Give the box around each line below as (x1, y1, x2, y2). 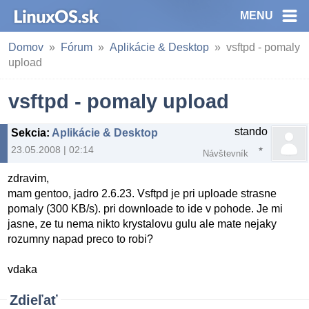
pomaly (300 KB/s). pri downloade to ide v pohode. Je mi (8, 203, 283, 215)
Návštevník (203, 148, 248, 159)
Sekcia (11, 127, 46, 139)
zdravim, (8, 172, 50, 185)
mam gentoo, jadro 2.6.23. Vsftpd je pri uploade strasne (8, 188, 277, 200)
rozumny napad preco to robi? (8, 233, 154, 246)
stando (235, 126, 268, 137)
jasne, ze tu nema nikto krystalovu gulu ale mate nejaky (8, 218, 277, 230)
